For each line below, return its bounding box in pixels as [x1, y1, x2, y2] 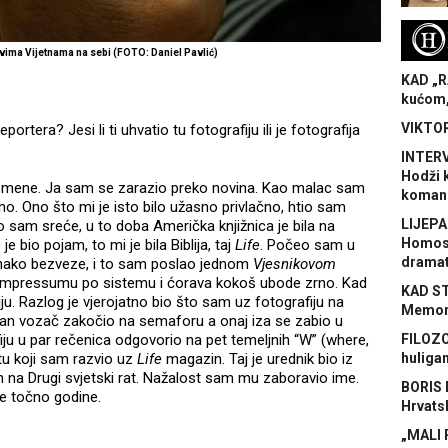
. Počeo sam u [260, 236, 355, 255]
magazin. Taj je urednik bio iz [166, 350, 353, 369]
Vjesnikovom [253, 255, 336, 274]
